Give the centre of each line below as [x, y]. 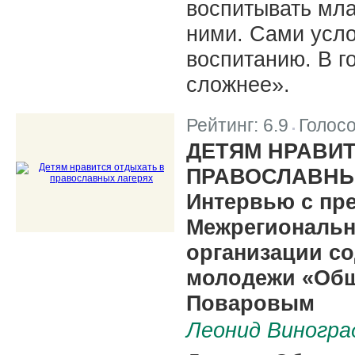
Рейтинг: [225, 125]
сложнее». [238, 84]
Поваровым [250, 303]
